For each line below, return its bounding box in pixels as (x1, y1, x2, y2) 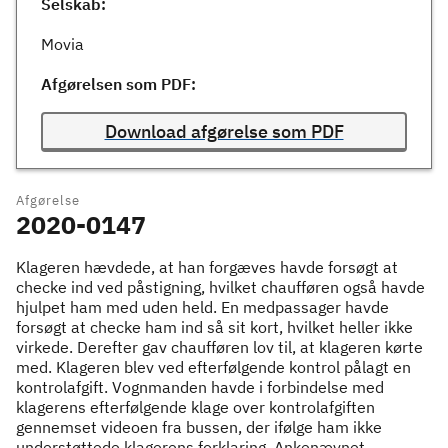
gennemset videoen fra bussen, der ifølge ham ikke (16, 417, 382, 437)
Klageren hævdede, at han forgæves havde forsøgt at (16, 257, 398, 277)
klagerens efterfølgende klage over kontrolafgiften (16, 397, 375, 417)
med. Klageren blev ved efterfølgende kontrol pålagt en (16, 357, 411, 377)
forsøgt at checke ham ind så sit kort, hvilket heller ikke (16, 317, 413, 337)
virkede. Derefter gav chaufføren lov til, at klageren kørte (16, 337, 423, 357)
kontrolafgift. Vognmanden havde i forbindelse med (16, 377, 384, 397)
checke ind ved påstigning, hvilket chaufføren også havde (16, 277, 425, 297)
